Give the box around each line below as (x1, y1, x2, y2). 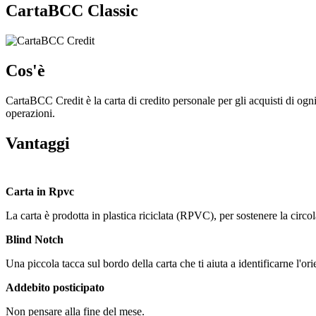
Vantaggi (6, 133, 70, 152)
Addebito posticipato (6, 281, 104, 294)
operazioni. (6, 107, 55, 119)
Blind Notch (6, 233, 63, 246)
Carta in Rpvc (6, 186, 74, 198)
